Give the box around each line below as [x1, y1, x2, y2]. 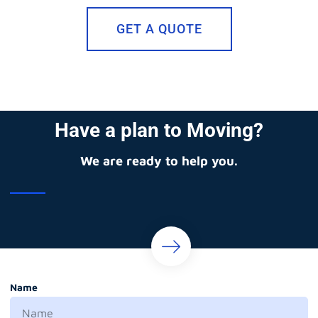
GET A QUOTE [116, 21, 202, 36]
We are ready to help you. [80, 153, 238, 168]
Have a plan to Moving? [55, 118, 263, 142]
